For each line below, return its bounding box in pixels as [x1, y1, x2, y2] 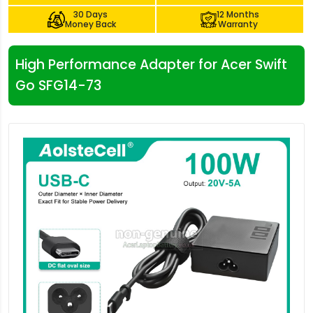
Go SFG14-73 [15, 76, 101, 95]
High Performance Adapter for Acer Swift [15, 55, 287, 74]
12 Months [216, 8, 259, 20]
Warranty [217, 18, 258, 30]
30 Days [73, 8, 108, 20]
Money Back [65, 18, 116, 30]
